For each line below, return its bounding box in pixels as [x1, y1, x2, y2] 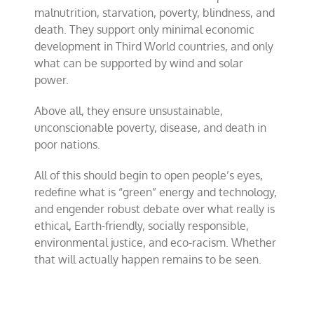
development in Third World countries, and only [34, 39, 274, 53]
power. [34, 73, 69, 87]
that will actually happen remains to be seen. [34, 252, 262, 266]
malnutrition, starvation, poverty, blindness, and [34, 6, 275, 20]
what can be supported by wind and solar [34, 56, 244, 70]
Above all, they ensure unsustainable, [34, 104, 224, 118]
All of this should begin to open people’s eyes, [34, 168, 264, 182]
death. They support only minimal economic [34, 22, 255, 36]
